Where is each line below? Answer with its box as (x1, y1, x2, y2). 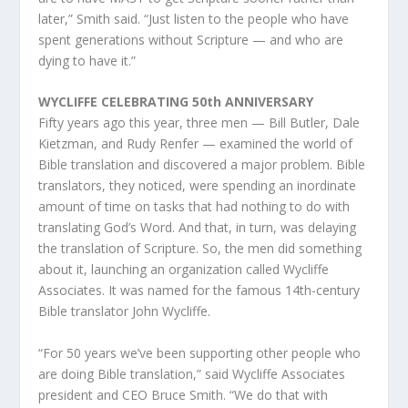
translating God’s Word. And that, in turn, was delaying (38, 219, 357, 237)
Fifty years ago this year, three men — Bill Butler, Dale (38, 114, 361, 132)
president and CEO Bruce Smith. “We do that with (38, 385, 329, 403)
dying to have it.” (38, 51, 137, 69)
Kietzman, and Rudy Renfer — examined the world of (38, 135, 353, 153)
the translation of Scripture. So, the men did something (38, 240, 362, 258)
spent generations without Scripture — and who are (38, 30, 344, 48)
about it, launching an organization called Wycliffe (38, 260, 330, 279)
